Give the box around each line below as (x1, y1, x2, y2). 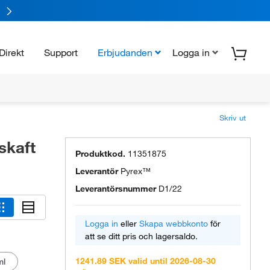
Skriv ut (219, 113, 246, 122)
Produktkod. (75, 148, 125, 159)
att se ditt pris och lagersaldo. (85, 231, 198, 242)
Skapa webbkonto (139, 218, 208, 229)
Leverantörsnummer (75, 183, 156, 194)
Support (44, 46, 78, 58)
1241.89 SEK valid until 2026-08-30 (75, 256, 216, 266)
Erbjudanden (98, 46, 152, 58)
